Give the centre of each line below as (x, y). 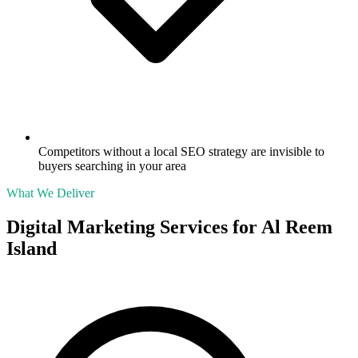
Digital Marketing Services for (134, 227)
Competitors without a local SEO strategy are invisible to (181, 152)
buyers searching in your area (112, 166)
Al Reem (297, 227)
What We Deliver (50, 193)
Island (32, 249)
